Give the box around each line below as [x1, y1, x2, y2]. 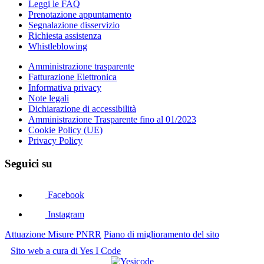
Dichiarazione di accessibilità [28, 103, 136, 114]
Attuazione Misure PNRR [5, 229, 101, 239]
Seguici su [5, 157, 52, 170]
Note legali [28, 93, 69, 103]
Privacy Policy [28, 135, 82, 146]
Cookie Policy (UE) [28, 124, 103, 135]
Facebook [47, 190, 84, 200]
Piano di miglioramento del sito [104, 229, 219, 239]
